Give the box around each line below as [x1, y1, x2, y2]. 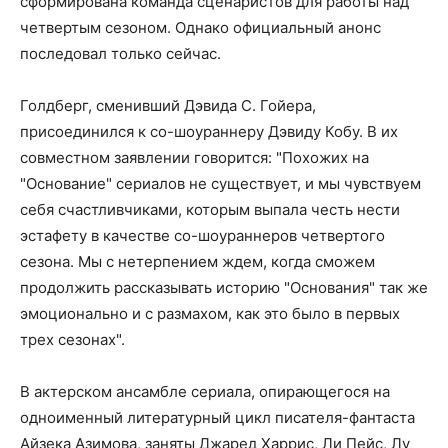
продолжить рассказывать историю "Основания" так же [20, 278, 428, 297]
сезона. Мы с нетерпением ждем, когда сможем [20, 252, 375, 271]
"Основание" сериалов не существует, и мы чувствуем [20, 174, 421, 193]
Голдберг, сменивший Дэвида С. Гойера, [20, 96, 316, 115]
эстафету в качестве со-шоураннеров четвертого [20, 226, 385, 245]
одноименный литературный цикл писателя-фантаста [20, 408, 415, 427]
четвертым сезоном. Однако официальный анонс [20, 18, 381, 37]
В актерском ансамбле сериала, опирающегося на [20, 382, 390, 401]
